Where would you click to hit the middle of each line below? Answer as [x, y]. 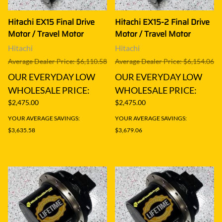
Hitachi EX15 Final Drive [51, 22]
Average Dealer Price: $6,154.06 [165, 61]
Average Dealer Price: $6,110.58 [57, 61]
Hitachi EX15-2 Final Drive [162, 22]
